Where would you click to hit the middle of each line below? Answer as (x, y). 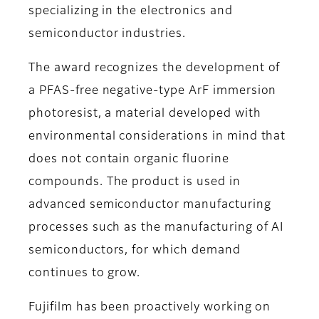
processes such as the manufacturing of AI (156, 228)
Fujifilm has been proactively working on (150, 308)
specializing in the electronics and (131, 12)
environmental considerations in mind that (157, 137)
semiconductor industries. (108, 35)
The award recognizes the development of (155, 69)
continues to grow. (85, 274)
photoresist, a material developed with (145, 114)
